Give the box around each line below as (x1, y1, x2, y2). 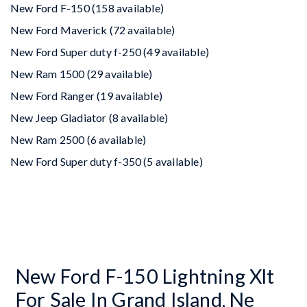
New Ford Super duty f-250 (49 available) (10, 45, 209, 58)
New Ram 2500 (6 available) (10, 132, 147, 146)
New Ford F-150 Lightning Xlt (16, 264, 275, 288)
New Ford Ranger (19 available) (10, 88, 162, 102)
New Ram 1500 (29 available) (10, 66, 153, 80)
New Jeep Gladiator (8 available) (10, 110, 169, 124)
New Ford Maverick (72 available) (10, 23, 175, 36)
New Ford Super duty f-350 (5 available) (10, 154, 203, 168)
